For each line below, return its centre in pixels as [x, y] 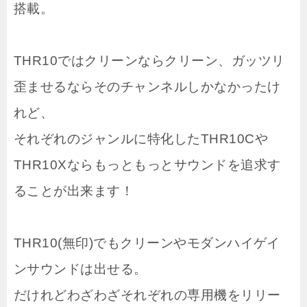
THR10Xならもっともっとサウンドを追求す [147, 164]
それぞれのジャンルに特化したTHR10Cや [141, 138]
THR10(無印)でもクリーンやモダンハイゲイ [147, 243]
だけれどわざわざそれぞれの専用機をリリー [147, 295]
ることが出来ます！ [74, 191]
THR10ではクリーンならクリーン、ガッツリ [149, 60]
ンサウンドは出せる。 [81, 269]
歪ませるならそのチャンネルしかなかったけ [147, 86]
